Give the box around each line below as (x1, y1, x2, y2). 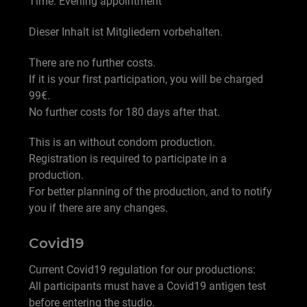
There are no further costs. (29, 56, 156, 69)
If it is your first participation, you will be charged (29, 72, 263, 86)
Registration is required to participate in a (29, 152, 227, 166)
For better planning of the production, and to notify (29, 185, 272, 199)
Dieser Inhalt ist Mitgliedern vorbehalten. (29, 25, 223, 38)
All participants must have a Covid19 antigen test (29, 280, 266, 293)
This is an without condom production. (29, 136, 215, 149)
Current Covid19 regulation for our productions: (29, 263, 256, 277)
